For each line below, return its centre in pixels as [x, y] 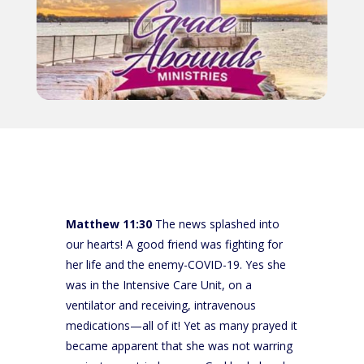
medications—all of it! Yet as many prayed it [181, 325]
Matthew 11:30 [108, 223]
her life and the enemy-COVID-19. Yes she [175, 264]
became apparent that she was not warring [179, 345]
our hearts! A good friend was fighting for [174, 244]
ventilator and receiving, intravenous [160, 305]
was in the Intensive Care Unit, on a [158, 284]
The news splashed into [215, 223]
